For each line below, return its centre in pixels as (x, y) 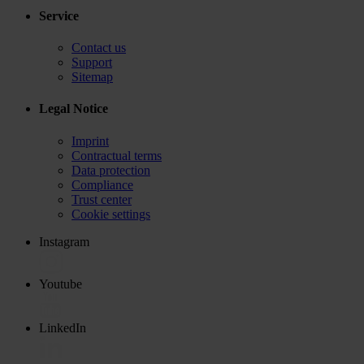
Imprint (90, 141)
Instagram (64, 241)
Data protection (111, 170)
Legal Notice (74, 109)
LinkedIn (63, 327)
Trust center (102, 199)
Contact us (99, 48)
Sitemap (92, 77)
